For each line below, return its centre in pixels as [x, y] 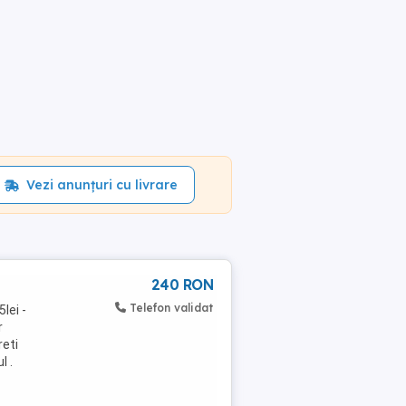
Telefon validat [171, 308]
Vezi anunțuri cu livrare [101, 185]
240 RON [182, 285]
